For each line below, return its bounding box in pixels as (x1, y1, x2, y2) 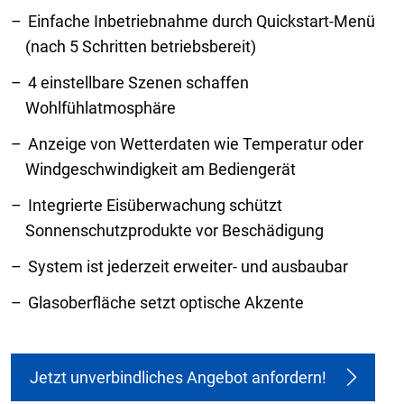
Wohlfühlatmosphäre (25, 98, 176, 118)
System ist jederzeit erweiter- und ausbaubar (28, 257, 348, 277)
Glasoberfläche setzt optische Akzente (28, 293, 304, 313)
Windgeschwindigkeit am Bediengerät (25, 160, 296, 179)
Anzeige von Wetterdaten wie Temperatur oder (28, 134, 363, 154)
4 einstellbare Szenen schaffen (28, 73, 249, 93)
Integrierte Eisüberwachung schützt (28, 196, 282, 216)
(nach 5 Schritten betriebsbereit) (25, 37, 256, 57)
